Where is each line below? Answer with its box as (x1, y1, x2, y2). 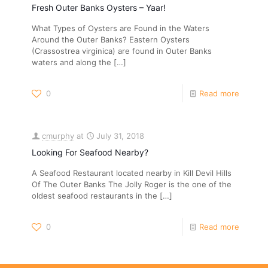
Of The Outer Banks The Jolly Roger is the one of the (32, 179, 232, 189)
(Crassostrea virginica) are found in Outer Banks (32, 46, 212, 56)
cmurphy (42, 131, 74, 141)
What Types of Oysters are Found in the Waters (32, 23, 209, 33)
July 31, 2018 (96, 131, 144, 141)
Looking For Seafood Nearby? (32, 147, 148, 157)
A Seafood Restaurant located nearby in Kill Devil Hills (32, 168, 232, 178)
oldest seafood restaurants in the (32, 191, 157, 200)
